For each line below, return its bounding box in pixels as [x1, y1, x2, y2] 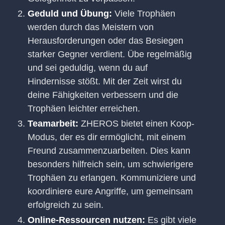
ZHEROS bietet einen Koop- [78, 119, 194, 129]
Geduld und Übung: [28, 9, 112, 19]
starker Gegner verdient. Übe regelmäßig [28, 49, 192, 60]
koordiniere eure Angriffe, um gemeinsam [28, 186, 193, 197]
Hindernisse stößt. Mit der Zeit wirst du [28, 76, 182, 87]
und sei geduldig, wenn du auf [28, 63, 148, 73]
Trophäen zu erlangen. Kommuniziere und [28, 173, 196, 183]
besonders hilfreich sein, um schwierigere [28, 159, 193, 170]
